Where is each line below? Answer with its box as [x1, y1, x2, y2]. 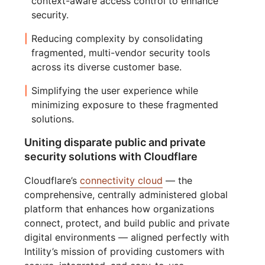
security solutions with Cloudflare [24, 150, 198, 163]
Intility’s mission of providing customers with [24, 245, 225, 258]
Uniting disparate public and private [24, 136, 206, 149]
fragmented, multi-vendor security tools [31, 47, 211, 59]
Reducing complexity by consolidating [31, 33, 203, 45]
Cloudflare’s [24, 174, 80, 187]
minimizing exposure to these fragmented [31, 99, 219, 111]
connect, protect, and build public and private [24, 217, 230, 230]
